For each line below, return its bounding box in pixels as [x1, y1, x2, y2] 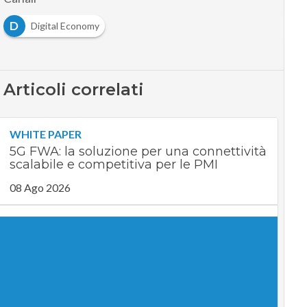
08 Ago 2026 [9, 181, 71, 194]
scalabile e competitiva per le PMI [9, 157, 218, 172]
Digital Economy [30, 20, 99, 32]
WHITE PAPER [9, 127, 82, 140]
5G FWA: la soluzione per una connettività [9, 144, 267, 159]
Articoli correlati [3, 79, 144, 99]
